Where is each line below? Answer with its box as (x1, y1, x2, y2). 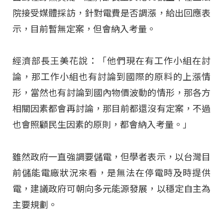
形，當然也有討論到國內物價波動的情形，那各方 (12, 88, 211, 99)
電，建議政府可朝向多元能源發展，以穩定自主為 (12, 183, 211, 194)
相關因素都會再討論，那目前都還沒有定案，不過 (12, 104, 211, 114)
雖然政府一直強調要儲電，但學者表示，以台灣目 (12, 151, 211, 162)
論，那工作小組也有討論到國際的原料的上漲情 (12, 72, 211, 83)
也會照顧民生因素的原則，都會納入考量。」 (12, 119, 192, 130)
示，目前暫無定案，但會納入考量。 (12, 24, 156, 35)
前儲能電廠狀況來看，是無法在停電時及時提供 (12, 167, 211, 178)
